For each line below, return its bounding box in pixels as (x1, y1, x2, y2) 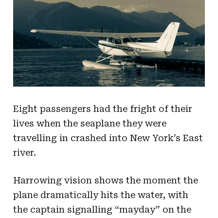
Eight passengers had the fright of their (13, 103, 192, 114)
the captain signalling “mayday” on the (13, 204, 191, 215)
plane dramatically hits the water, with (13, 189, 188, 200)
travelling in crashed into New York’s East (13, 132, 203, 143)
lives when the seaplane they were (13, 118, 166, 128)
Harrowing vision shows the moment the (13, 175, 198, 185)
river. (13, 147, 36, 158)
